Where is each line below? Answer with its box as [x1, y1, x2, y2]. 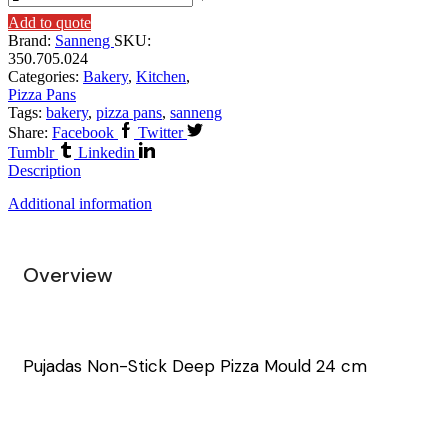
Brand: [8, 32, 55, 49]
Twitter [138, 124, 183, 141]
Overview [23, 261, 113, 288]
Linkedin [78, 144, 135, 161]
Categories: [8, 68, 83, 85]
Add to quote [8, 14, 91, 31]
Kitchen [136, 68, 186, 85]
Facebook [52, 124, 114, 141]
